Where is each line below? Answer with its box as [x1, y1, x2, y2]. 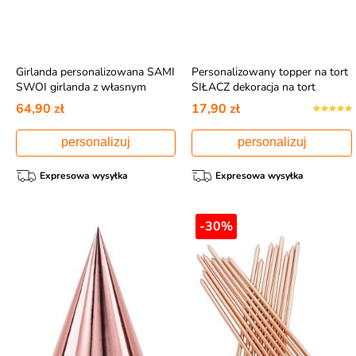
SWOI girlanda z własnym [15, 79, 146, 95]
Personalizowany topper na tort [192, 64, 349, 79]
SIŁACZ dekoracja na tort [192, 79, 316, 95]
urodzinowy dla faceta [192, 94, 301, 110]
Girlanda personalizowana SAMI [15, 64, 175, 79]
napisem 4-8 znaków [15, 94, 119, 110]
